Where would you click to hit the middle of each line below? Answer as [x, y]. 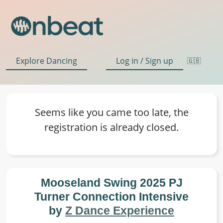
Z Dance [164, 197]
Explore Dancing [44, 60]
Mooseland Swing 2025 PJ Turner [111, 183]
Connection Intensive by [95, 197]
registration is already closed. [111, 127]
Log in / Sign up [148, 60]
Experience [111, 211]
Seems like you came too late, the [111, 112]
